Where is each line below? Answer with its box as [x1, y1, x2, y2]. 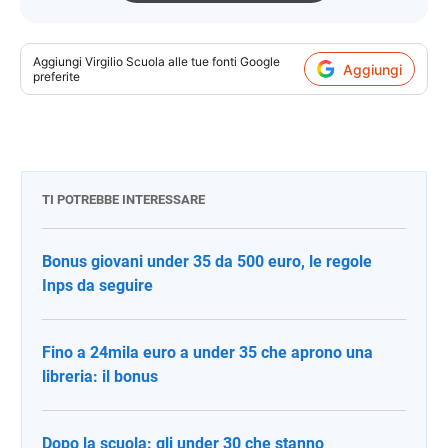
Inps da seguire [42, 276, 153, 296]
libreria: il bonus [42, 367, 158, 387]
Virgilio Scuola [85, 54, 165, 70]
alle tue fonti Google [165, 54, 280, 70]
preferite [33, 69, 80, 85]
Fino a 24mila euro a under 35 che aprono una [42, 343, 373, 363]
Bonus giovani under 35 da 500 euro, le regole [42, 252, 372, 272]
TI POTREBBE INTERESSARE [42, 192, 205, 208]
